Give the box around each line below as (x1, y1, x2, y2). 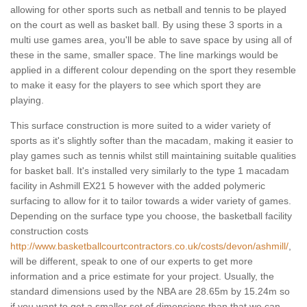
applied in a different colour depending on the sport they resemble (10, 64, 296, 76)
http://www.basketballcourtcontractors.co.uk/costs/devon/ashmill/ (10, 241, 288, 252)
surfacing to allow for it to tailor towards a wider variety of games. (10, 195, 291, 207)
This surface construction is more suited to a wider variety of (10, 120, 271, 132)
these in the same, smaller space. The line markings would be (10, 49, 278, 61)
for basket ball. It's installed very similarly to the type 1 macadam (10, 165, 289, 177)
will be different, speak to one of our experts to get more (10, 256, 253, 267)
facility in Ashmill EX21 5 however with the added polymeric (10, 180, 265, 192)
